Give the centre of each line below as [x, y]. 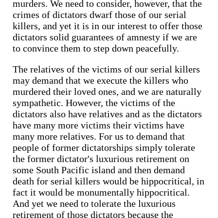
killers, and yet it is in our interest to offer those [108, 26]
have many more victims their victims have [99, 125]
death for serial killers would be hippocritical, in [109, 181]
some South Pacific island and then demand [99, 170]
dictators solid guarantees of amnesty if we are [105, 37]
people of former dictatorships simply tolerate [104, 147]
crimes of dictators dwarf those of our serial [100, 14]
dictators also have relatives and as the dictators [107, 114]
